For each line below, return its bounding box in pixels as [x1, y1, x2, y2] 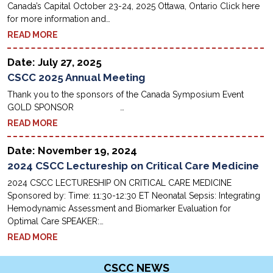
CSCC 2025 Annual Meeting [7, 71, 146, 84]
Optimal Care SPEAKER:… [7, 216, 104, 227]
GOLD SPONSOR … [7, 102, 125, 113]
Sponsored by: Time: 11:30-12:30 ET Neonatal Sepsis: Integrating [7, 191, 261, 201]
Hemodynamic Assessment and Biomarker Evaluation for [7, 204, 232, 214]
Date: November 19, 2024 [7, 144, 138, 157]
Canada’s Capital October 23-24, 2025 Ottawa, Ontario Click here [7, 1, 260, 12]
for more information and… [7, 14, 111, 24]
